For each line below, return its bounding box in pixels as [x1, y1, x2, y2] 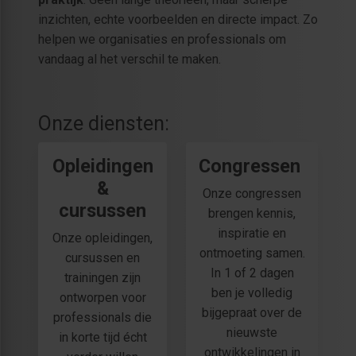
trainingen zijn [64, 270, 141, 286]
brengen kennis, [208, 206, 296, 222]
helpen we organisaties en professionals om [38, 32, 286, 48]
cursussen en [65, 250, 140, 266]
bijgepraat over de [202, 305, 302, 321]
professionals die [53, 310, 152, 326]
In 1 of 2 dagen [210, 265, 294, 281]
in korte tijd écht [58, 330, 147, 346]
